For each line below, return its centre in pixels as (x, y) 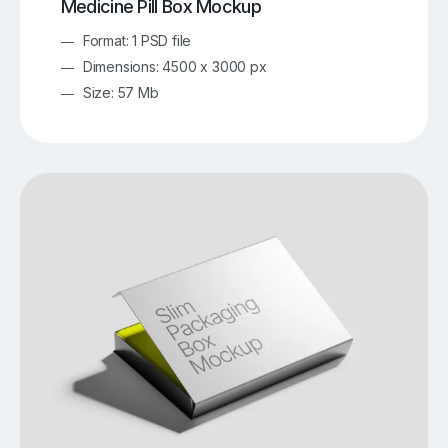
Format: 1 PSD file (137, 41)
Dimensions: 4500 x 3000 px (174, 67)
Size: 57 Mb (120, 93)
